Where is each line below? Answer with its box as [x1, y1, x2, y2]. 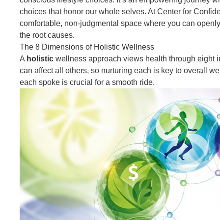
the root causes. [19, 30, 75, 39]
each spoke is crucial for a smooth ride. [19, 78, 155, 86]
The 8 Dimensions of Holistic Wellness [19, 42, 154, 51]
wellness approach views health [55, 54, 167, 63]
